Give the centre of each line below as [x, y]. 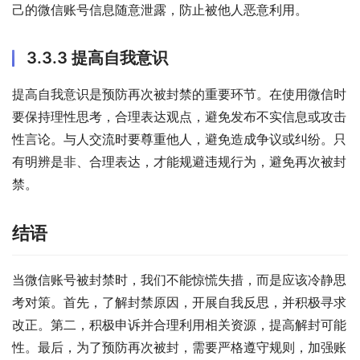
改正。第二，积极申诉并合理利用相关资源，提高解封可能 [179, 325]
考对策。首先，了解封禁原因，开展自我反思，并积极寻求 [179, 303]
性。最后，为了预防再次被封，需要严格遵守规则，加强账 [179, 348]
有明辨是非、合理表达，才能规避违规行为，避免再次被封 [179, 162]
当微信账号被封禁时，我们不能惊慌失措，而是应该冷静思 [179, 280]
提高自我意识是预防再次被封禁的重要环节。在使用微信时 [179, 94]
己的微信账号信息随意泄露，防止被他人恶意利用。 [160, 10]
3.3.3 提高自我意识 [97, 58]
